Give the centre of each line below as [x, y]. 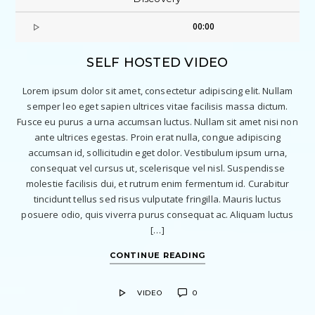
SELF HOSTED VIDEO [157, 62]
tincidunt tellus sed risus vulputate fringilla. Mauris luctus [157, 199]
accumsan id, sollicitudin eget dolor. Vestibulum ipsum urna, [157, 152]
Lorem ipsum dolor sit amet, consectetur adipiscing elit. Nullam [157, 90]
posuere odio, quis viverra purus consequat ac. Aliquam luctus [157, 214]
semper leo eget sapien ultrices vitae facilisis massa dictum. [157, 106]
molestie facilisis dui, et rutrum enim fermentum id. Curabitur [157, 183]
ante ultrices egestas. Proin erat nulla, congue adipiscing [157, 137]
